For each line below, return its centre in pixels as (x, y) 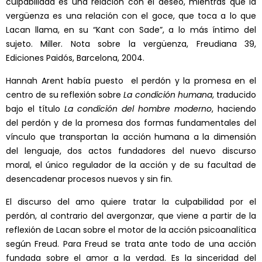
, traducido (234, 95)
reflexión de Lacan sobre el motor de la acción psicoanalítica (131, 230)
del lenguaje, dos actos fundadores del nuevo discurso (131, 151)
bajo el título (35, 109)
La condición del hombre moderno (138, 109)
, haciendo (234, 109)
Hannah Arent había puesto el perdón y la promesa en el (131, 81)
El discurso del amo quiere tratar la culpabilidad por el (131, 202)
